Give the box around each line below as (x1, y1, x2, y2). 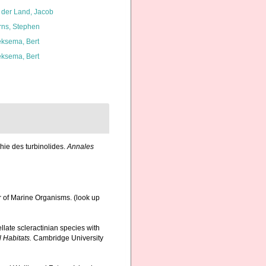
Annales (67, 142, 94, 151)
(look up (74, 193, 100, 202)
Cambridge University (31, 233, 103, 242)
